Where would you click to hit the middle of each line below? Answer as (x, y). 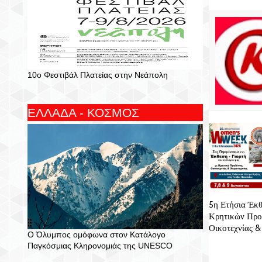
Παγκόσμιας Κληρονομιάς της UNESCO (100, 246)
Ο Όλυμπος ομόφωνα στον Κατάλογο (96, 235)
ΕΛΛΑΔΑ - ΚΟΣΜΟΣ (83, 113)
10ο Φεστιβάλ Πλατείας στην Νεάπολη (98, 75)
